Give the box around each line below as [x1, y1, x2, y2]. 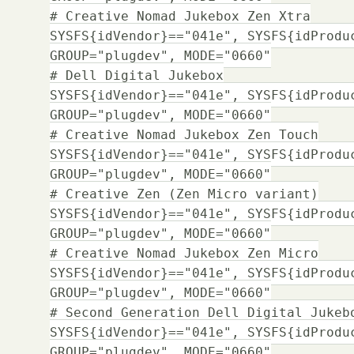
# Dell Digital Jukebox [50, 67, 224, 83]
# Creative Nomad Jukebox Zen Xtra [50, 8, 311, 24]
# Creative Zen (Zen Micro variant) [50, 186, 319, 201]
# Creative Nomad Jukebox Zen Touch [50, 126, 319, 142]
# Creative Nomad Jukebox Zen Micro [50, 245, 319, 261]
